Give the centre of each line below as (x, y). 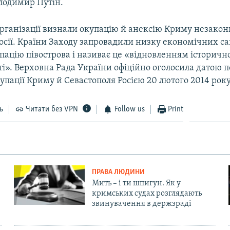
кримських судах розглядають (147, 193)
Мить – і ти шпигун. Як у (136, 183)
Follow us (129, 109)
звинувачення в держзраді (141, 204)
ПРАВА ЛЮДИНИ (118, 172)
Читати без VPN (52, 109)
